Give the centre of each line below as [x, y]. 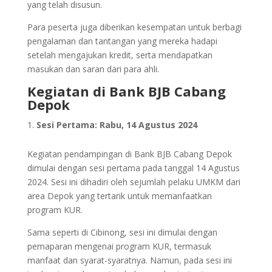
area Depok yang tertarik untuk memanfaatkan [119, 196]
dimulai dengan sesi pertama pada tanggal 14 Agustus [133, 168]
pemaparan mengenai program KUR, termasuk [119, 246]
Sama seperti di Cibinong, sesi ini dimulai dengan [122, 233]
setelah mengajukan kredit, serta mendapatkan [120, 55]
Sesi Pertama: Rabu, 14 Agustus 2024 [117, 125]
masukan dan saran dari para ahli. [93, 69]
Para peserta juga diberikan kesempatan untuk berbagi [134, 27]
